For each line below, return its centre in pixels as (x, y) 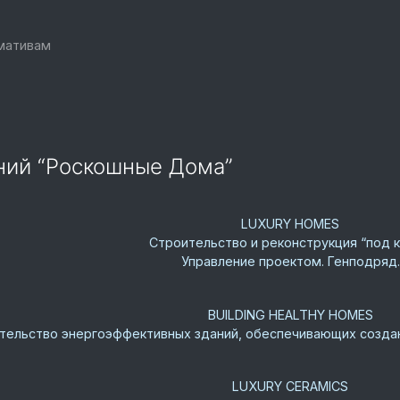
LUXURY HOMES (291, 224)
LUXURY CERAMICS (291, 387)
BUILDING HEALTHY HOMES (290, 314)
